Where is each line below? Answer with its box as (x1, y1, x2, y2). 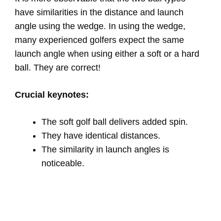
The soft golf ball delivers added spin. (41, 116, 188, 127)
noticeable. (41, 158, 84, 168)
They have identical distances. (41, 130, 160, 141)
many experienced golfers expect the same (15, 35, 184, 45)
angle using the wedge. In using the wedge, (15, 21, 185, 31)
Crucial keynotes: (15, 89, 89, 100)
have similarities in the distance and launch (15, 7, 184, 17)
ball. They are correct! (15, 62, 101, 73)
